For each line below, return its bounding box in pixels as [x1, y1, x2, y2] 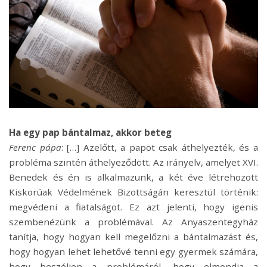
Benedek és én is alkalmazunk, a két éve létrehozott [9, 171, 258, 184]
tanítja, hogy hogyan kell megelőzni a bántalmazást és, [9, 231, 258, 243]
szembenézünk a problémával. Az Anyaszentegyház [9, 216, 258, 228]
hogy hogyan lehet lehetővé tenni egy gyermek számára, [9, 246, 258, 258]
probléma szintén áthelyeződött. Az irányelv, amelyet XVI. [9, 156, 258, 169]
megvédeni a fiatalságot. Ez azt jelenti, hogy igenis [9, 201, 258, 213]
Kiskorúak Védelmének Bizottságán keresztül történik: [9, 186, 258, 198]
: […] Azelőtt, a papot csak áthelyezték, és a [61, 141, 259, 154]
